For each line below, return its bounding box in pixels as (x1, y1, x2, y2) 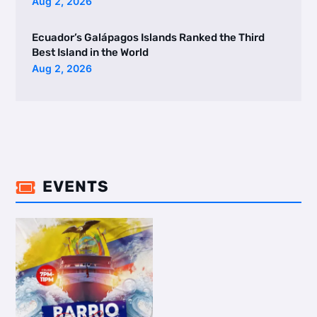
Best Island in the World (31, 46, 149, 59)
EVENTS (42, 176, 109, 196)
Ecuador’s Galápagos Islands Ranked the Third (31, 31, 265, 45)
